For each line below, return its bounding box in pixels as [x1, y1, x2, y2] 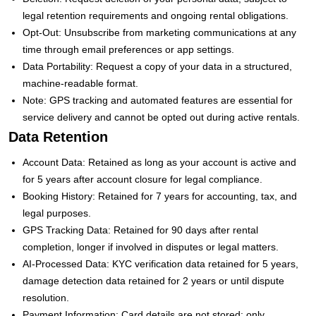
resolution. [23, 291, 69, 303]
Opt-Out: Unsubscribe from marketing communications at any [23, 26, 296, 38]
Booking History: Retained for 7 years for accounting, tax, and [23, 190, 297, 202]
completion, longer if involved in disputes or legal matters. [23, 241, 279, 253]
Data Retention [8, 128, 108, 145]
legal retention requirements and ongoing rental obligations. [23, 9, 288, 21]
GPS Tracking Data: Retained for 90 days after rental [23, 224, 258, 236]
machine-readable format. [23, 77, 138, 89]
